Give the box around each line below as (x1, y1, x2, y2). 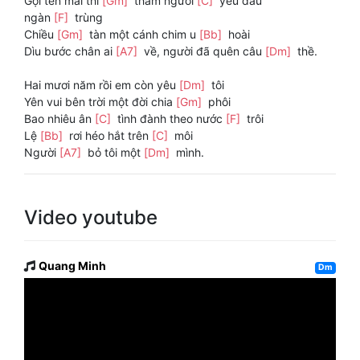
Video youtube (24, 206, 157, 230)
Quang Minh (39, 259, 106, 273)
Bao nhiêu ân (24, 112, 95, 126)
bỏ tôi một (84, 145, 144, 160)
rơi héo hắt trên (66, 129, 152, 143)
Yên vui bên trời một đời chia (24, 95, 176, 109)
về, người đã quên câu (141, 44, 265, 59)
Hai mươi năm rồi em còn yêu (24, 78, 179, 92)
